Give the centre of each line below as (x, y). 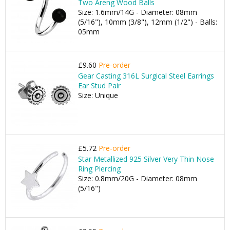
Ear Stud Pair (99, 85)
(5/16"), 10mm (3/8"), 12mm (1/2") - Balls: (148, 22)
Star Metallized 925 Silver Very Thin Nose (146, 159)
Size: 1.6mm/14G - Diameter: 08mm (138, 12)
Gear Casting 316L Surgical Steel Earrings (146, 76)
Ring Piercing (99, 169)
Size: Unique (98, 95)
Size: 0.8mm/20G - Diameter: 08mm (138, 178)
